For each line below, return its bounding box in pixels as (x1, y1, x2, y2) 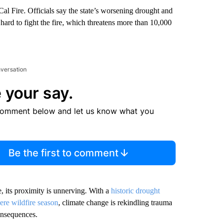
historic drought (110, 186, 160, 195)
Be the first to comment (8, 147, 119, 159)
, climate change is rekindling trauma (58, 198, 172, 207)
